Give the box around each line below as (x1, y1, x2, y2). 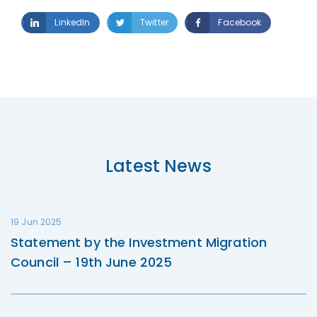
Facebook (218, 16, 262, 29)
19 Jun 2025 (11, 216, 62, 229)
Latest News (105, 154, 212, 178)
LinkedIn (54, 16, 91, 29)
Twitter (140, 16, 168, 29)
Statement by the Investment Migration (11, 234, 267, 252)
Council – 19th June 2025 (11, 253, 173, 272)
